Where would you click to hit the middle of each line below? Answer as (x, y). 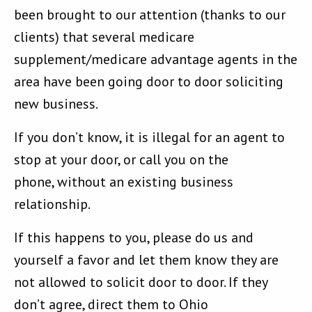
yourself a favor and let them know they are (146, 260)
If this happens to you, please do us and (134, 238)
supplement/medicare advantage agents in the (156, 60)
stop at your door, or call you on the (121, 160)
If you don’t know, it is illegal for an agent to (149, 138)
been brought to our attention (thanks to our (150, 15)
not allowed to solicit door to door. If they (141, 282)
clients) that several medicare (104, 37)
